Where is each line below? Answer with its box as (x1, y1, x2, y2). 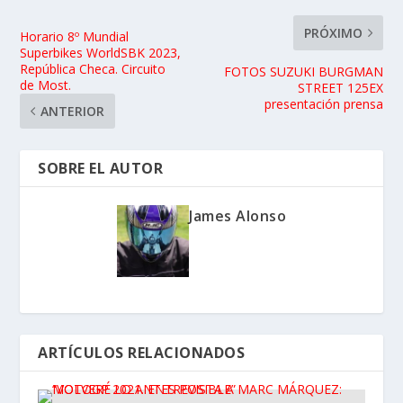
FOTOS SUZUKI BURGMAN (223, 62, 383, 80)
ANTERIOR (40, 102, 105, 120)
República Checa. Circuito (20, 59, 166, 77)
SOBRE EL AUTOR (38, 157, 164, 178)
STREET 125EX (297, 78, 383, 96)
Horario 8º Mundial (20, 27, 130, 45)
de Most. (20, 76, 72, 94)
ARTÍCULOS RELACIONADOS (38, 342, 246, 363)
